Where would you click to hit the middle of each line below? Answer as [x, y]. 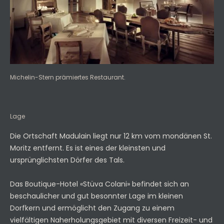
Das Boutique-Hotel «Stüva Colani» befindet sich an [99, 184]
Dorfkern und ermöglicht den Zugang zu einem [92, 208]
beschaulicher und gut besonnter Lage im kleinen [96, 196]
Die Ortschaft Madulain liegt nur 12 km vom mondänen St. [111, 136]
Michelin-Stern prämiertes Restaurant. [68, 77]
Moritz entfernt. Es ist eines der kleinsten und [88, 148]
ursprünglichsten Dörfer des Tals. [67, 160]
